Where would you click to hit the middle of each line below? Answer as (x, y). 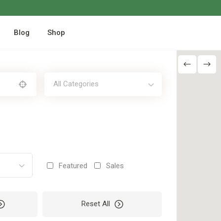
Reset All (95, 204)
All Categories (76, 84)
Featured (73, 166)
